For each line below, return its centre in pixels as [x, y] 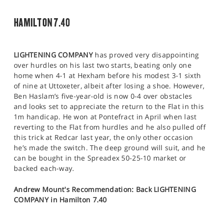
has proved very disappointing [146, 55]
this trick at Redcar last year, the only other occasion [104, 137]
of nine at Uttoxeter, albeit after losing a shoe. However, [109, 86]
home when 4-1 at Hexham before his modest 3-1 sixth [108, 76]
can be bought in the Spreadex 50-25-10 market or [100, 158]
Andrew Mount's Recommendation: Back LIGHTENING [105, 190]
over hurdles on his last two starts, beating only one [103, 65]
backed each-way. [44, 168]
